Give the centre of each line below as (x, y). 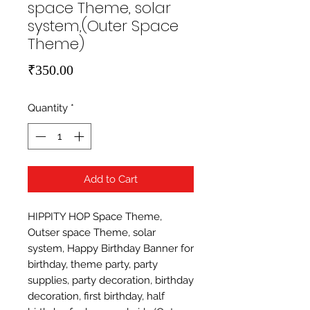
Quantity (48, 108)
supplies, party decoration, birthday (111, 281)
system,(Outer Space (103, 26)
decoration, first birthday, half (96, 297)
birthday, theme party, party (93, 265)
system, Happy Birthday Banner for (111, 249)
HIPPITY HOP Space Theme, (95, 217)
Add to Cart (111, 180)
